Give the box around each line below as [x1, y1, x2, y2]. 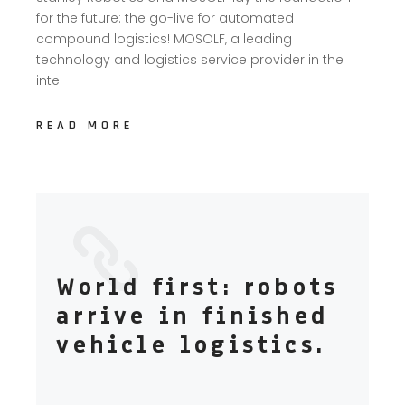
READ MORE [36, 117, 134, 134]
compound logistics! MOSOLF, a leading [36, 29, 293, 48]
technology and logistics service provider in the [36, 50, 344, 69]
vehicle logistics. [56, 327, 325, 361]
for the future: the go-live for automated [36, 8, 295, 27]
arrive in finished [56, 298, 328, 332]
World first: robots [56, 269, 339, 303]
